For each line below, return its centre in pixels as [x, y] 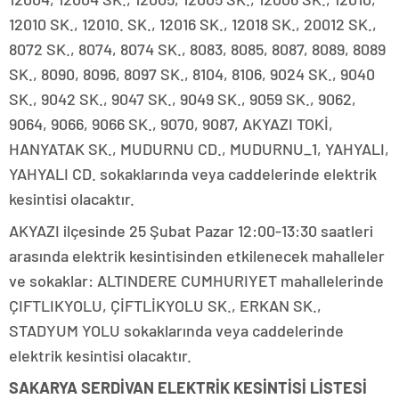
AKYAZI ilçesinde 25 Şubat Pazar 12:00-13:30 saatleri [191, 231]
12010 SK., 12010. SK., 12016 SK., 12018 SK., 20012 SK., [193, 24]
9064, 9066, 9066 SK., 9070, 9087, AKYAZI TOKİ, [171, 124]
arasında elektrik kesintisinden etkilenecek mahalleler [197, 256]
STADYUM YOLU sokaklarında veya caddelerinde [176, 331]
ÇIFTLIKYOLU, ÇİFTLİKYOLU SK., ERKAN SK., [165, 306]
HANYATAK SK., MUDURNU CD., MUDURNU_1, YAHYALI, [199, 149]
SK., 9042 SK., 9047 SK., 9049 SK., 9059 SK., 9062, [183, 99]
